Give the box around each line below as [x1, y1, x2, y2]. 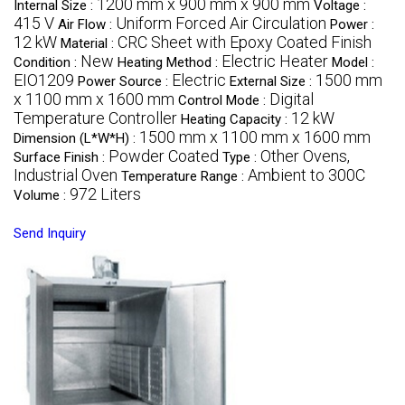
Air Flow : [58, 16, 116, 33]
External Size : [230, 73, 316, 90]
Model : [332, 54, 374, 71]
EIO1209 [14, 71, 74, 90]
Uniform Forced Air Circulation [116, 14, 326, 33]
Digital [269, 89, 314, 109]
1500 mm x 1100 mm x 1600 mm [139, 127, 371, 147]
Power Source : [78, 73, 172, 90]
